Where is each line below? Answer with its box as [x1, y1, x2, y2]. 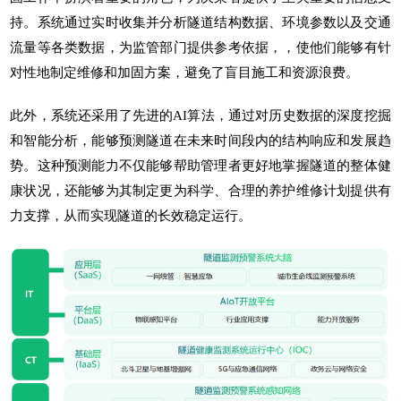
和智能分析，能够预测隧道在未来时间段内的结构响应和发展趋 [10, 132, 391, 148]
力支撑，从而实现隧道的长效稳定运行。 [10, 208, 252, 223]
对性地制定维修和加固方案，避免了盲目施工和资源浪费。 [10, 64, 360, 80]
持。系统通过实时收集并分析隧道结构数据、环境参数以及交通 [10, 14, 391, 30]
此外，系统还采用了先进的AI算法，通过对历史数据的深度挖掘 [10, 107, 391, 123]
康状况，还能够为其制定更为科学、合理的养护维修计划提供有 [10, 183, 391, 198]
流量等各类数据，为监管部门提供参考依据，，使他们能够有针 [10, 39, 391, 55]
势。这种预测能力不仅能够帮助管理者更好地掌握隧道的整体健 [10, 158, 391, 173]
